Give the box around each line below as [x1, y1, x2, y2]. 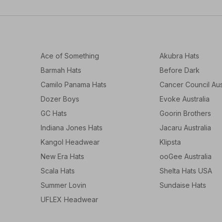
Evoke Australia [160, 95, 210, 104]
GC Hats [41, 109, 67, 118]
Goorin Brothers [160, 109, 211, 118]
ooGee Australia [160, 152, 212, 161]
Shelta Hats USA [160, 166, 212, 175]
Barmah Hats [41, 66, 81, 75]
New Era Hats [41, 152, 84, 161]
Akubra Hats [160, 52, 199, 60]
